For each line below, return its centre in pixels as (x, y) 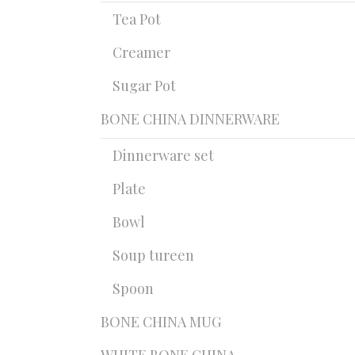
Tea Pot (137, 19)
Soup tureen (153, 255)
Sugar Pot (144, 86)
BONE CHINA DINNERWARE (190, 119)
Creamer (141, 52)
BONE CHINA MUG (161, 322)
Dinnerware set (163, 155)
